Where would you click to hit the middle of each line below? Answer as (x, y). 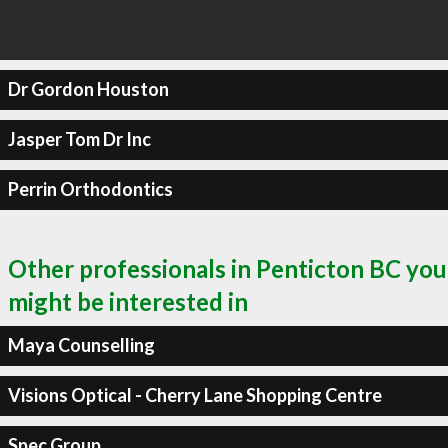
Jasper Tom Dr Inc (79, 139)
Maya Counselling (81, 345)
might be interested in (128, 301)
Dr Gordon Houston (88, 89)
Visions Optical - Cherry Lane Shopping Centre (194, 395)
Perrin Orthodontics (90, 189)
